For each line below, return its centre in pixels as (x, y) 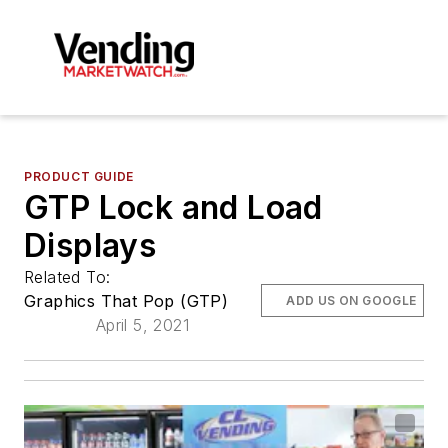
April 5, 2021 (142, 324)
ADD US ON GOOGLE (351, 300)
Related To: (70, 276)
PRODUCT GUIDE (79, 176)
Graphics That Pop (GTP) (126, 300)
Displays (90, 245)
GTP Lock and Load (173, 207)
